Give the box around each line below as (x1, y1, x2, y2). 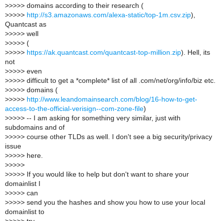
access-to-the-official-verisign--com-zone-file (5, 105, 144, 113)
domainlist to (5, 208, 44, 216)
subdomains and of (5, 124, 65, 132)
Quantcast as (5, 21, 46, 29)
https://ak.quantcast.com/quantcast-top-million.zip (27, 49, 181, 57)
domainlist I (5, 180, 40, 188)
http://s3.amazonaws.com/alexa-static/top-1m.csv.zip (27, 11, 191, 19)
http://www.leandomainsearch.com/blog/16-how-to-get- (27, 96, 197, 104)
